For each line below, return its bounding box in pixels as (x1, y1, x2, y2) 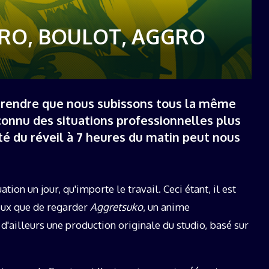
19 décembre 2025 (92, 1, 158, 11)
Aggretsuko (90, 200, 143, 213)
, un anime (143, 200, 190, 213)
